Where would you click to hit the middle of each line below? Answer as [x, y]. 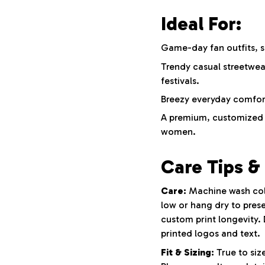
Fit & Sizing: [188, 252]
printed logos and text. [211, 234]
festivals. [180, 80]
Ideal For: [201, 23]
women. [178, 132]
